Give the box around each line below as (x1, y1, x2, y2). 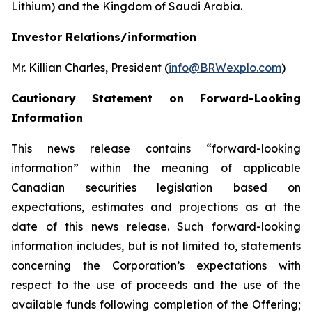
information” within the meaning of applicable (11, 161, 301, 175)
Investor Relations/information (11, 30, 196, 44)
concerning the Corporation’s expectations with (11, 258, 301, 272)
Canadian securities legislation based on (11, 180, 301, 194)
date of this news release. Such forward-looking (11, 219, 301, 233)
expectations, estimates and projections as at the (11, 200, 301, 214)
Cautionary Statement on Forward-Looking (11, 91, 301, 105)
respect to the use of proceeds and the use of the (11, 278, 301, 292)
